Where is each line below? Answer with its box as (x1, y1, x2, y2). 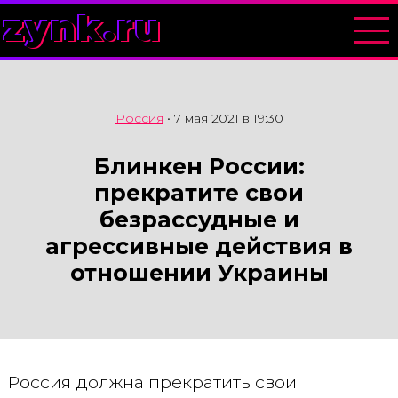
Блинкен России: (93, 153, 305, 179)
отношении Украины (69, 259, 329, 286)
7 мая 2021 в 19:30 (173, 110, 283, 126)
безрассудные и (99, 206, 299, 233)
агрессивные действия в (45, 233, 353, 259)
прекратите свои (94, 179, 304, 206)
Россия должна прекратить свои (7, 371, 297, 393)
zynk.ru (4, 6, 163, 50)
